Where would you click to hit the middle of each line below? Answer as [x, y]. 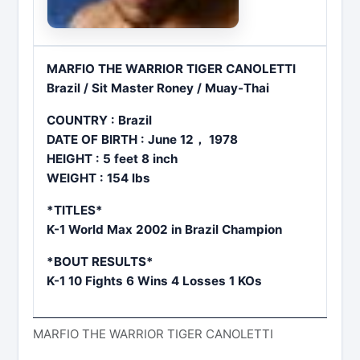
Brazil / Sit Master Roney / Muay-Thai [158, 88]
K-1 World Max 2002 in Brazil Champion [164, 229]
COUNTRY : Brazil [99, 120]
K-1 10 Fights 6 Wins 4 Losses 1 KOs [154, 280]
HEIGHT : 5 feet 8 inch [112, 158]
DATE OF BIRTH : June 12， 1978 [142, 139]
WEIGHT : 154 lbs [98, 178]
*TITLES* [75, 210]
